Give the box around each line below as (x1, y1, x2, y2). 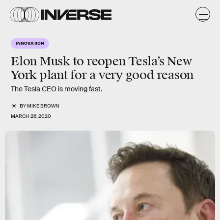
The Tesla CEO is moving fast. (11, 84, 102, 93)
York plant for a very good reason (11, 68, 194, 82)
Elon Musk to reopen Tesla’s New (11, 54, 192, 69)
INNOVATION (16, 40, 45, 46)
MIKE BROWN (27, 103, 60, 109)
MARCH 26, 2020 (11, 113, 51, 119)
